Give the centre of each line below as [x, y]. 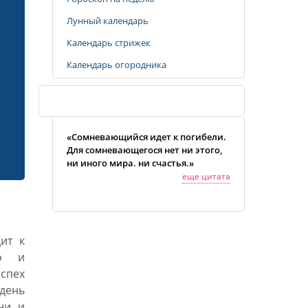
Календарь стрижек [109, 43]
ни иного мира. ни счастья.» [130, 163]
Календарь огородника [117, 65]
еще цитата [206, 176]
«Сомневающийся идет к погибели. [146, 137]
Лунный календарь [108, 21]
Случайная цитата [100, 101]
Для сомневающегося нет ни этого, [144, 150]
